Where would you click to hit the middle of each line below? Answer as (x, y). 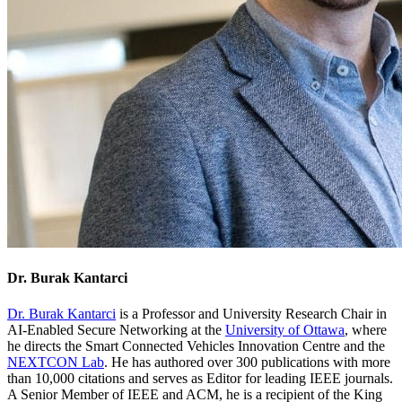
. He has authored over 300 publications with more (247, 362)
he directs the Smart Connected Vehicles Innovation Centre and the (196, 345)
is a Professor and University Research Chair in (251, 313)
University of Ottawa (285, 329)
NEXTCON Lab (56, 362)
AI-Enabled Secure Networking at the (116, 329)
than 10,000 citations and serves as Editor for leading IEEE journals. (200, 378)
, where (366, 329)
